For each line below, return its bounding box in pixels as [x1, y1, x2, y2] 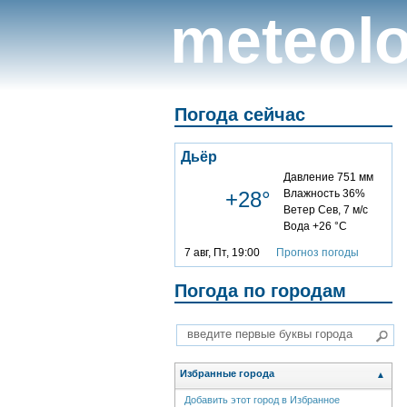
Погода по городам [174, 280, 346, 301]
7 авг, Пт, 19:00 [184, 245, 276, 259]
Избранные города [180, 368, 274, 380]
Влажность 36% [283, 186, 365, 200]
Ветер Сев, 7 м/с [283, 203, 368, 216]
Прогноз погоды [276, 245, 359, 259]
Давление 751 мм [283, 170, 373, 184]
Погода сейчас [174, 104, 305, 124]
